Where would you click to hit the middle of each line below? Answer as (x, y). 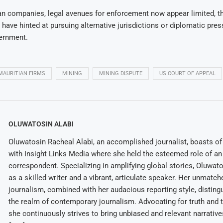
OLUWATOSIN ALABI (41, 124)
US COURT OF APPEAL (187, 73)
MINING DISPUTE (120, 73)
